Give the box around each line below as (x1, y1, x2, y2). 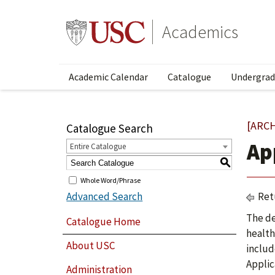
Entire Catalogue (70, 141, 126, 152)
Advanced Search (66, 190, 143, 203)
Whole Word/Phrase (80, 175, 141, 185)
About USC (66, 239, 115, 253)
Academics (162, 21, 238, 43)
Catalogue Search (66, 121, 153, 136)
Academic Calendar (69, 71, 148, 83)
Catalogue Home (66, 214, 141, 228)
